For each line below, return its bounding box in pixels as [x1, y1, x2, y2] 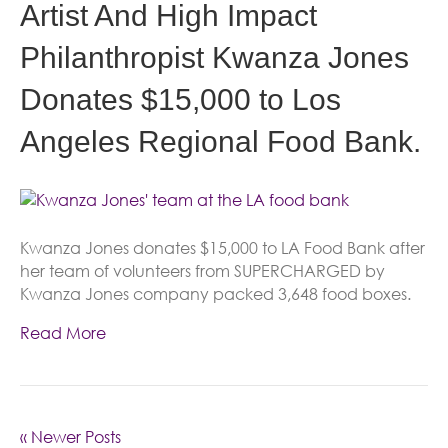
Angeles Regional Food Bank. [20, 125, 421, 158]
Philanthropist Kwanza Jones [20, 41, 409, 74]
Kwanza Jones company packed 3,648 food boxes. [20, 284, 411, 304]
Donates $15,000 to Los [20, 83, 341, 116]
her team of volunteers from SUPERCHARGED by [20, 261, 385, 281]
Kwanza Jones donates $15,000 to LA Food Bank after [20, 238, 425, 258]
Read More [20, 323, 106, 343]
